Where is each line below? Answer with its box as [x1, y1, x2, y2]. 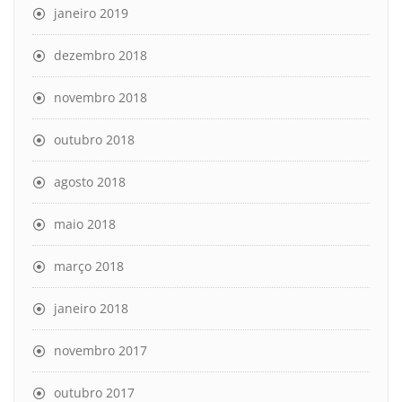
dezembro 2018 [54, 46, 147, 64]
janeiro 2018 [54, 299, 128, 317]
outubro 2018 [54, 130, 135, 148]
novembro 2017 [54, 341, 147, 359]
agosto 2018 [54, 172, 126, 190]
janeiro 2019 [54, 4, 128, 22]
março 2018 [54, 257, 124, 275]
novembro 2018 [54, 88, 147, 106]
